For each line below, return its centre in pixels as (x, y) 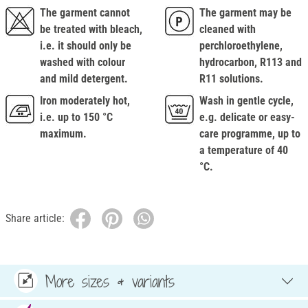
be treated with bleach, (91, 30)
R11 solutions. (231, 79)
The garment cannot (85, 13)
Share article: (35, 219)
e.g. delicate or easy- (247, 118)
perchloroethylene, (241, 46)
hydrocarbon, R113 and (251, 63)
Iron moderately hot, (85, 101)
